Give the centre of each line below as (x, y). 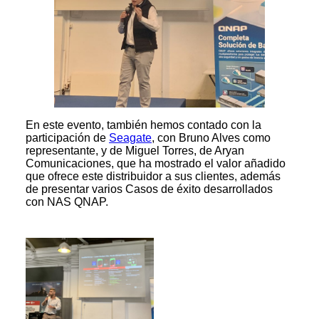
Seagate (130, 137)
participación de (67, 137)
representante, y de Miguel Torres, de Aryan (135, 150)
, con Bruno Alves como (211, 137)
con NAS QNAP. (67, 202)
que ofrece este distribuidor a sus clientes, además (153, 176)
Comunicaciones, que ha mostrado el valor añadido (156, 163)
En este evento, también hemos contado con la (143, 125)
